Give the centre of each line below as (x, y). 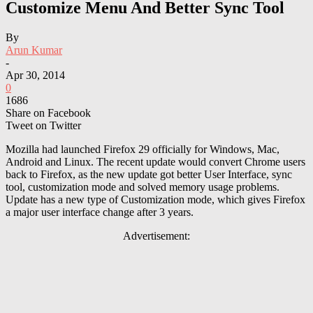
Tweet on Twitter (43, 125)
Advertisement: (156, 235)
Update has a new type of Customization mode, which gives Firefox (155, 199)
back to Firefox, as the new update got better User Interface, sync (149, 174)
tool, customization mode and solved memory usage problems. (143, 187)
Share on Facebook (48, 112)
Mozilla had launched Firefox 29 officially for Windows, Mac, (143, 149)
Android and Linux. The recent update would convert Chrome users (155, 161)
